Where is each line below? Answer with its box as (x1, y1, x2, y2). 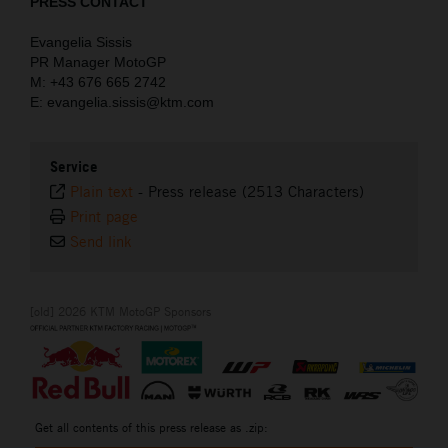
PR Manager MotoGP (30, 54, 166, 71)
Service (50, 157, 98, 177)
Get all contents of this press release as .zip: (35, 419, 268, 436)
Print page (70, 207, 138, 227)
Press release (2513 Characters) (148, 182, 364, 202)
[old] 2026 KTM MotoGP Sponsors (30, 303, 211, 320)
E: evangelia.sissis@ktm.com (30, 94, 214, 111)
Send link (70, 232, 132, 252)
